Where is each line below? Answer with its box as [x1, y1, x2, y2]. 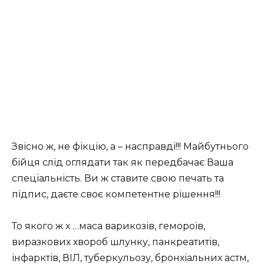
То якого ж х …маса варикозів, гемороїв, [12, 220, 205, 232]
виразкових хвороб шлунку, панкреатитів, [12, 236, 219, 248]
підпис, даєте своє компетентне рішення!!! [12, 188, 220, 200]
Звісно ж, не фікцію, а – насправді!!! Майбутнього [12, 140, 249, 152]
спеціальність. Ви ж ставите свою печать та [12, 172, 224, 184]
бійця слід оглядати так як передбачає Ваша [12, 156, 233, 168]
